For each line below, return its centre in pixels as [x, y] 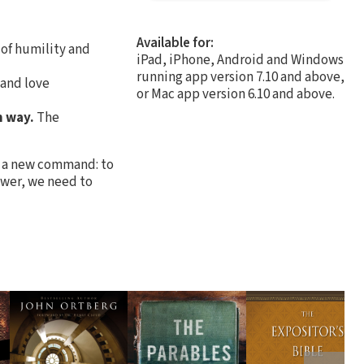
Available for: [175, 43]
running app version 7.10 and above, [240, 77]
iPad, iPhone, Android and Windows [240, 60]
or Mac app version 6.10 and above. [236, 94]
